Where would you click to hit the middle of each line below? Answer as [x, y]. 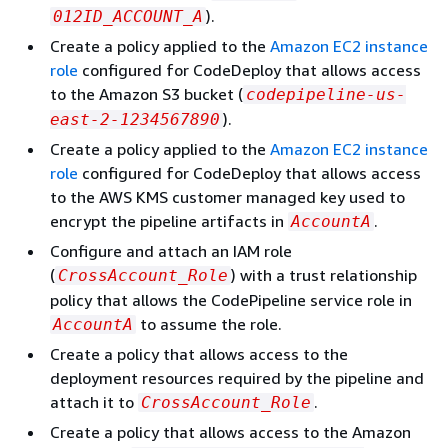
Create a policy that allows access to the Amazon [230, 432]
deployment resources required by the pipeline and [237, 378]
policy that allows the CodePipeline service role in [231, 300]
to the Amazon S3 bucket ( [146, 94]
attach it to [94, 402]
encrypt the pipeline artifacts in [169, 221]
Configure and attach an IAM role [171, 251]
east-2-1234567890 [135, 119]
